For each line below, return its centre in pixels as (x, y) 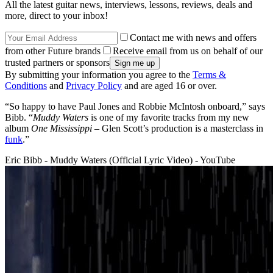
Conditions (26, 86)
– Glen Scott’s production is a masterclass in (178, 129)
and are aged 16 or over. (169, 86)
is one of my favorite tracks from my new (170, 118)
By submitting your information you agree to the (99, 75)
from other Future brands (53, 51)
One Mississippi (62, 129)
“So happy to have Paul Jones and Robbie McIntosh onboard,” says (135, 107)
